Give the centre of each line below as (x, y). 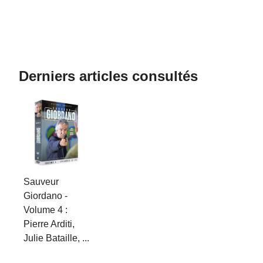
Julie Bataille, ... (56, 238)
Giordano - (45, 196)
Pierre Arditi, (49, 224)
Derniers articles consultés (108, 76)
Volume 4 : (45, 210)
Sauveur (41, 182)
